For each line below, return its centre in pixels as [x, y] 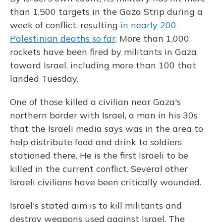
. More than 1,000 [152, 38]
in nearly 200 [148, 25]
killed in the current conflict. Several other [99, 169]
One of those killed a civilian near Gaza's [95, 102]
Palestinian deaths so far [63, 38]
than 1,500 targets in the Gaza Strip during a [106, 12]
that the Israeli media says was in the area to [107, 129]
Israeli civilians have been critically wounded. [106, 182]
